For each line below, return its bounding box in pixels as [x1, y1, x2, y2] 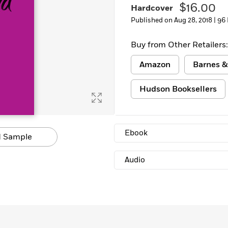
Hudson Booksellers [139, 83, 217, 95]
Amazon [139, 59, 170, 70]
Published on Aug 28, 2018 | [131, 16, 217, 25]
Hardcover [131, 3, 173, 14]
